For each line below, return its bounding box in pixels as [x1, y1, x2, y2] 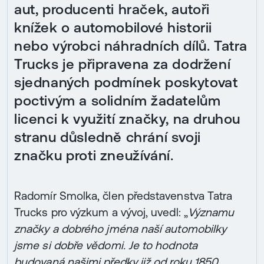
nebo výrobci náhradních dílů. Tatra [14, 38, 247, 54]
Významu [187, 205, 235, 219]
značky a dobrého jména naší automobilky [14, 222, 227, 235]
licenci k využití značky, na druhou [14, 111, 240, 127]
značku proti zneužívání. [14, 147, 174, 164]
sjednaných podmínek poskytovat [14, 74, 238, 91]
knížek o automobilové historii [14, 19, 212, 36]
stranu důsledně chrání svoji [14, 129, 201, 146]
